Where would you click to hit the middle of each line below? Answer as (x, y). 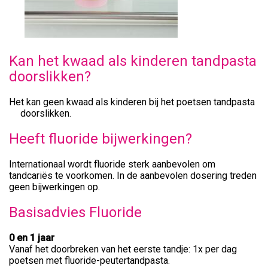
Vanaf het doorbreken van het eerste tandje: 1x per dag (123, 249)
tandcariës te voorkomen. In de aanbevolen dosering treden (133, 175)
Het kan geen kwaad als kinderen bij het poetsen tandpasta (132, 102)
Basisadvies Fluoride (75, 212)
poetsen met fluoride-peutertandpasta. (89, 260)
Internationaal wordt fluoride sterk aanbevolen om (112, 164)
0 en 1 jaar (32, 237)
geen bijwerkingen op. (54, 187)
